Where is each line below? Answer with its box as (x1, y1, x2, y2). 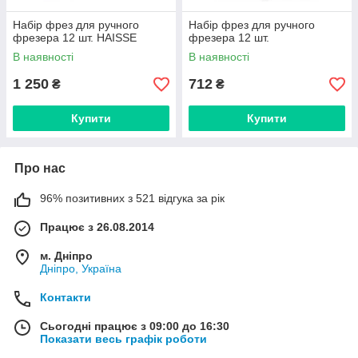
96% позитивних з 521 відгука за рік (40, 192, 225, 205)
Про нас (14, 161, 66, 175)
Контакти (40, 291, 91, 304)
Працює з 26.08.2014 (40, 221, 154, 233)
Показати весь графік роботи (40, 332, 207, 345)
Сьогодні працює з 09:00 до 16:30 (40, 320, 229, 332)
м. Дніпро (40, 249, 93, 262)
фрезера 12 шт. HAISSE (13, 31, 137, 44)
